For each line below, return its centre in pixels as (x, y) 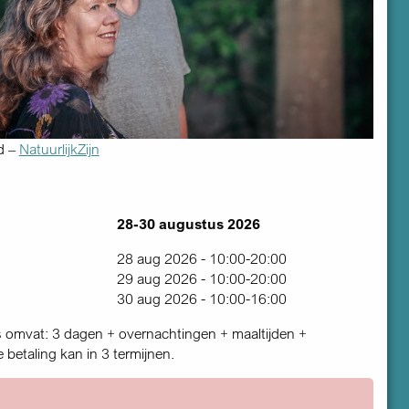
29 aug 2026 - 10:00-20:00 (201, 279)
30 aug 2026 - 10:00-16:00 (201, 299)
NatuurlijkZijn (59, 149)
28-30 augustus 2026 (188, 224)
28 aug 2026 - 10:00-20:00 (201, 259)
